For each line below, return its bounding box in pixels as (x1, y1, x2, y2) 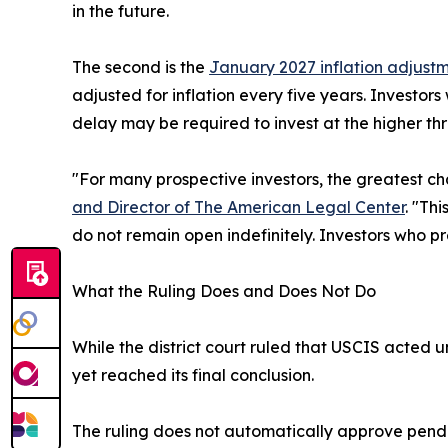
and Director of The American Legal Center (72, 197, 405, 218)
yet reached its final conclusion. (72, 365, 314, 386)
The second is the (72, 57, 209, 78)
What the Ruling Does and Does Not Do (72, 281, 376, 302)
